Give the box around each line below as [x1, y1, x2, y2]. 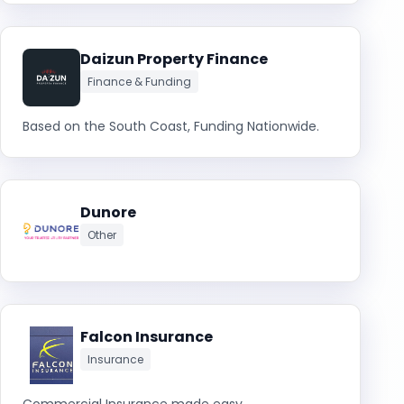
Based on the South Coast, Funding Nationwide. [23, 117, 319, 135]
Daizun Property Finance [80, 49, 268, 69]
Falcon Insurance [80, 326, 213, 347]
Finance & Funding [87, 74, 191, 89]
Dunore [80, 202, 136, 223]
